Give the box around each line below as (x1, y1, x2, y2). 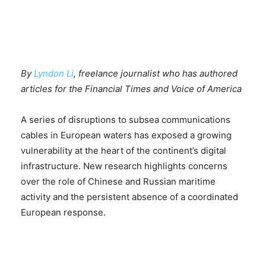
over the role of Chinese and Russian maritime (21, 175, 216, 187)
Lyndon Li (34, 67, 74, 79)
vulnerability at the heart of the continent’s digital (21, 144, 226, 156)
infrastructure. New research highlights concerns (21, 160, 227, 172)
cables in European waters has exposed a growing (21, 129, 232, 141)
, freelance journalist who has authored (74, 67, 237, 79)
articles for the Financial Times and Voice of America (21, 83, 242, 94)
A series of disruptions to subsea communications (21, 113, 230, 125)
